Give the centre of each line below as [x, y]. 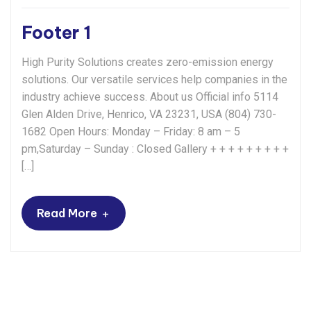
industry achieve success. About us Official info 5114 [150, 97]
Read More [67, 213]
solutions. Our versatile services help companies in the [154, 79]
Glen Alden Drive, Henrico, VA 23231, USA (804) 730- [149, 114]
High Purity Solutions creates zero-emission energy [148, 62]
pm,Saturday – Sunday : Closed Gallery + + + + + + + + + [155, 149]
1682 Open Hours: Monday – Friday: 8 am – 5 [131, 132]
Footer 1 [56, 33]
